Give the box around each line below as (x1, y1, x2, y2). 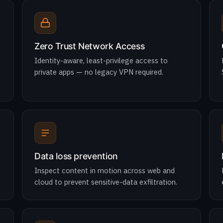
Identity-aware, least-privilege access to (34, 56, 168, 65)
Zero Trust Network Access (34, 41, 145, 51)
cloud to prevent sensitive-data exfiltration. (34, 177, 177, 187)
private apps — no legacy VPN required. (34, 67, 163, 77)
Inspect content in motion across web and (34, 166, 175, 175)
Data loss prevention (34, 151, 118, 161)
